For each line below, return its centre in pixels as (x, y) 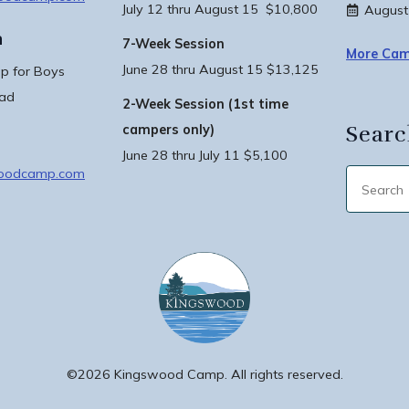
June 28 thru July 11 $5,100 (205, 155)
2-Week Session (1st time (205, 104)
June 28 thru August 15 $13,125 (220, 69)
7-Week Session (173, 44)
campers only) (168, 130)
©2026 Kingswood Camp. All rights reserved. (204, 374)
